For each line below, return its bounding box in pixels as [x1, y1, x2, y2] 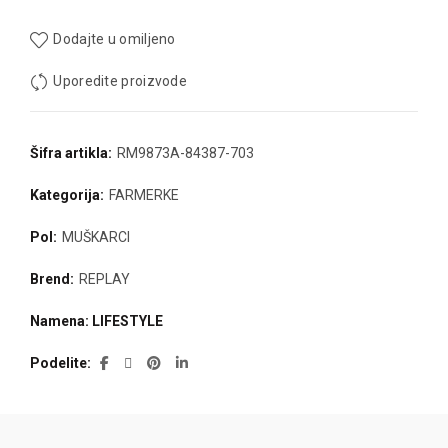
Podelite [30, 355, 87, 372]
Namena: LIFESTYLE [30, 313, 163, 330]
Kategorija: [30, 187, 107, 204]
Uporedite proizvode [53, 73, 188, 90]
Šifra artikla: [30, 145, 115, 162]
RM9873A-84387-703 [117, 145, 254, 162]
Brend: [30, 271, 77, 288]
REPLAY [79, 271, 130, 288]
